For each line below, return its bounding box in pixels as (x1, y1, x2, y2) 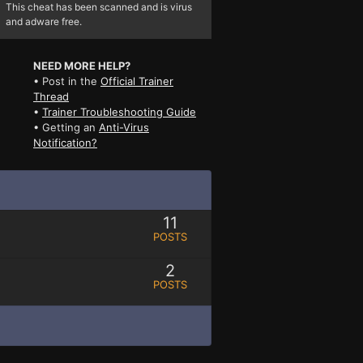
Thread (32, 89, 69, 103)
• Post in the (32, 74, 100, 88)
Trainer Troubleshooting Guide (41, 105, 196, 118)
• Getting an (32, 120, 99, 134)
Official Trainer (100, 74, 173, 88)
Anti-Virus (98, 120, 149, 134)
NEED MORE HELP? (32, 58, 130, 72)
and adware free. (5, 15, 82, 28)
